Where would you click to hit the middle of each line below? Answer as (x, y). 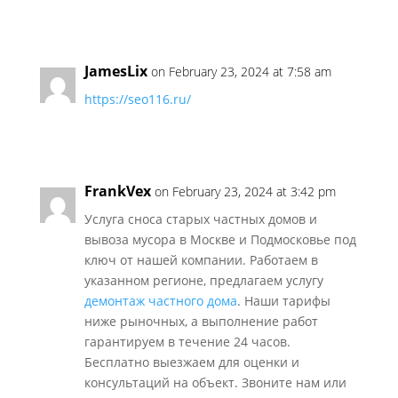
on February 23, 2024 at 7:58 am (241, 72)
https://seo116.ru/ (137, 99)
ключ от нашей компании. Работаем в (201, 260)
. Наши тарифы (283, 301)
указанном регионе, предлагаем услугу (203, 280)
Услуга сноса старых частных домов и (200, 219)
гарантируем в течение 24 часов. (187, 342)
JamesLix (115, 71)
